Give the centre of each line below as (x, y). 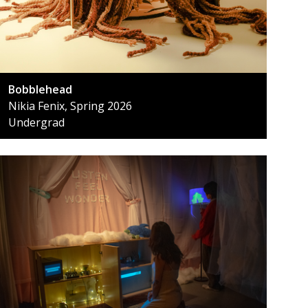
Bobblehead (40, 89)
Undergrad (36, 122)
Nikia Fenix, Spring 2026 (70, 106)
